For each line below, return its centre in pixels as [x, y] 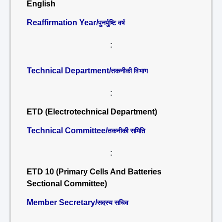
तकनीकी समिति [126, 131]
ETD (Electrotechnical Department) [92, 112]
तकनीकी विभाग [129, 71]
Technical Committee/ [67, 131]
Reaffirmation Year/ [62, 23]
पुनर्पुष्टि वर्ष [111, 23]
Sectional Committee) [67, 184]
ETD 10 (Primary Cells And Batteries [95, 172]
